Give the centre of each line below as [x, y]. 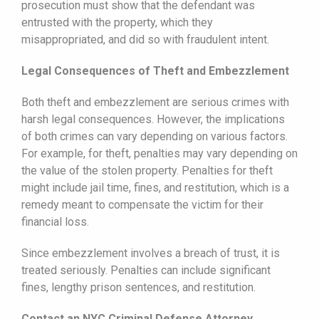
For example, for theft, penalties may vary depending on [159, 153]
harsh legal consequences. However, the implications [153, 119]
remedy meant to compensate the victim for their [142, 204]
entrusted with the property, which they [117, 22]
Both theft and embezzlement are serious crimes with [155, 102]
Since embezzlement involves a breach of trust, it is [151, 253]
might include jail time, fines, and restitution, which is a [155, 187]
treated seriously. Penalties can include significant [146, 270]
